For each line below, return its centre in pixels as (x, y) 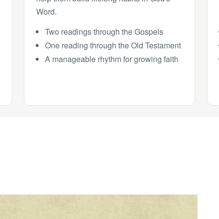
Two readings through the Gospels (104, 32)
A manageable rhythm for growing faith (111, 59)
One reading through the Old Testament (113, 45)
